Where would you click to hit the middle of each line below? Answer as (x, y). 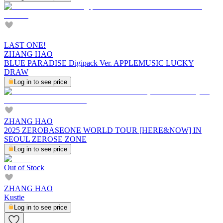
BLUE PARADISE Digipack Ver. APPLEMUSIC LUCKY (99, 63)
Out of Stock (24, 167)
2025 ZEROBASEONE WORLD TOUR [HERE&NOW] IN (103, 130)
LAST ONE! (25, 45)
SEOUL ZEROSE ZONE (45, 139)
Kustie (14, 197)
